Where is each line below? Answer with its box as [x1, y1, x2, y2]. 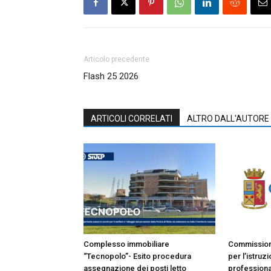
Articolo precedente [83, 54, 149, 64]
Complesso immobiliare [83, 239, 169, 249]
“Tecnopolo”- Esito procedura [83, 251, 191, 261]
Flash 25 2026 [83, 70, 139, 82]
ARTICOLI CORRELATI [91, 113, 172, 123]
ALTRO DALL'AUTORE [187, 113, 269, 123]
